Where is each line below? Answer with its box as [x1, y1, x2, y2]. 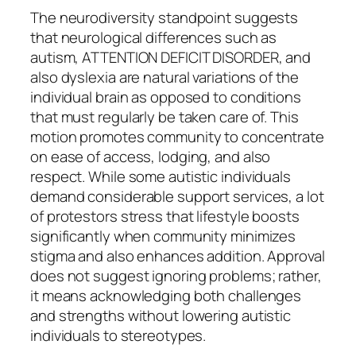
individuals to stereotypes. [30, 324, 207, 346]
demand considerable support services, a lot [30, 185, 324, 207]
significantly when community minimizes [30, 225, 296, 246]
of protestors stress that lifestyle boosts [30, 205, 300, 226]
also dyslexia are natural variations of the [30, 66, 299, 87]
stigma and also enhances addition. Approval [30, 245, 325, 266]
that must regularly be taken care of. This [30, 106, 299, 127]
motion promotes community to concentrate [30, 126, 324, 147]
